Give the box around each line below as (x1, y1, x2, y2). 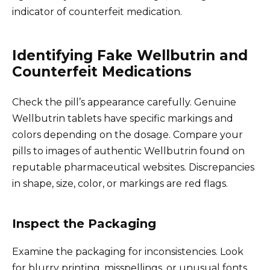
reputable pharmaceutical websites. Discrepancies (12, 161, 254, 173)
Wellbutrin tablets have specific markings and (12, 112, 233, 124)
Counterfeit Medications (12, 63, 192, 80)
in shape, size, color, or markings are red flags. (12, 177, 228, 189)
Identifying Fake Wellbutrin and (12, 46, 248, 64)
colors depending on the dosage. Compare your (12, 128, 243, 140)
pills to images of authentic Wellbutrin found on (12, 145, 245, 157)
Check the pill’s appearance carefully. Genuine (12, 96, 236, 108)
